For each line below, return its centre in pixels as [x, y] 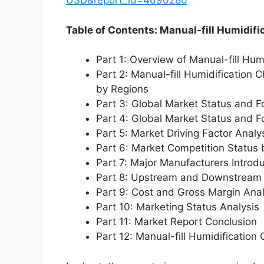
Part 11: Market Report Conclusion [176, 222]
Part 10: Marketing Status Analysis [178, 207]
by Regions [122, 89]
